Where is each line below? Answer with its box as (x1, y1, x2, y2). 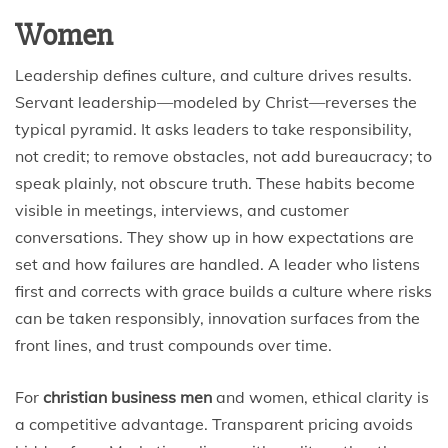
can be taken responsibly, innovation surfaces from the (15, 308, 420, 328)
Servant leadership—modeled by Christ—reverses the (15, 92, 417, 112)
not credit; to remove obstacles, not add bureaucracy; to (15, 146, 432, 166)
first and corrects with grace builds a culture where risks (15, 281, 432, 301)
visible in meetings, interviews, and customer (15, 200, 349, 220)
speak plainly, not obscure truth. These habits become (15, 173, 415, 193)
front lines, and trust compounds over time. (15, 335, 332, 355)
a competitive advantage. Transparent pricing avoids (15, 414, 413, 434)
